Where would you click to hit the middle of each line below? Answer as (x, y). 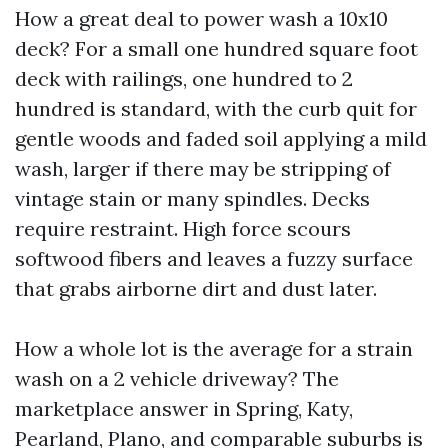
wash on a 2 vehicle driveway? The (177, 378)
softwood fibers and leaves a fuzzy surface (214, 258)
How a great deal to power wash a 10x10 (201, 18)
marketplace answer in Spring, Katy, (184, 408)
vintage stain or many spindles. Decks (192, 198)
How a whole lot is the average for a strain (214, 348)
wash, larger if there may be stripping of (203, 168)
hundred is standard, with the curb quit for (216, 108)
